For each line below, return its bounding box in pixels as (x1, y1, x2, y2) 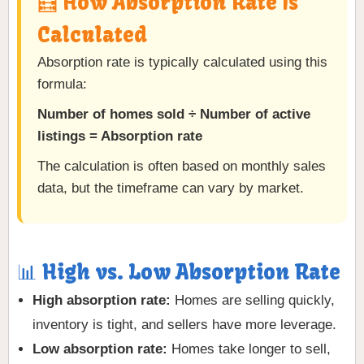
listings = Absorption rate (37, 128, 202, 145)
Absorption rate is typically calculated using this (37, 54, 327, 71)
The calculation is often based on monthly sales (37, 158, 326, 175)
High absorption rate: (32, 292, 171, 309)
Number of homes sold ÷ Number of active (37, 106, 310, 123)
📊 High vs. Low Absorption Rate (17, 259, 340, 286)
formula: (37, 76, 87, 93)
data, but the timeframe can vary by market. (37, 180, 304, 197)
